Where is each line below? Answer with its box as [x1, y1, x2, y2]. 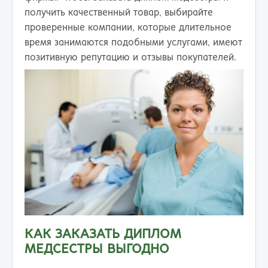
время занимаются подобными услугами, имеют [25, 38, 242, 47]
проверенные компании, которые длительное [25, 23, 232, 32]
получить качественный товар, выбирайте [25, 8, 213, 17]
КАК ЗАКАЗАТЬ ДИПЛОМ [25, 227, 181, 241]
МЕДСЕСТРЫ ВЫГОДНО [25, 242, 169, 256]
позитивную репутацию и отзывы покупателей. [25, 53, 236, 62]
